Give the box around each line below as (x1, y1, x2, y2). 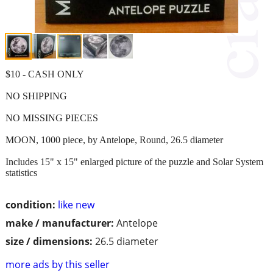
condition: (5, 197, 55, 211)
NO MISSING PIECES (5, 112, 98, 123)
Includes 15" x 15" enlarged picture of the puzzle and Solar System (5, 156, 263, 167)
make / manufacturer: (5, 216, 114, 230)
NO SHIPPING (5, 90, 67, 101)
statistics (5, 167, 37, 178)
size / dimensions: (5, 234, 93, 248)
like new (58, 197, 94, 211)
